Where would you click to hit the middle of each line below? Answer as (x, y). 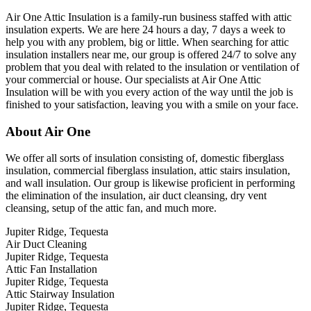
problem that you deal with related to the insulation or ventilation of (152, 67)
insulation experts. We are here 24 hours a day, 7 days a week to (145, 29)
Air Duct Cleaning (46, 244)
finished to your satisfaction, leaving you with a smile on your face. (152, 104)
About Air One (48, 131)
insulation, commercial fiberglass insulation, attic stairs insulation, (148, 171)
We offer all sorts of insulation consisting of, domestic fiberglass (145, 158)
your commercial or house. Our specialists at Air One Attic (133, 79)
